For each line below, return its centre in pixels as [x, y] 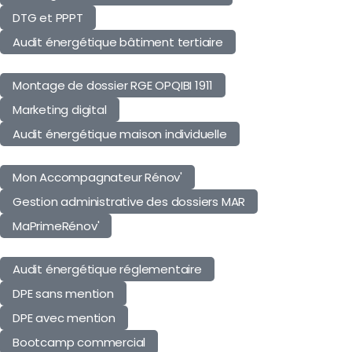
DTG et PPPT [48, 17]
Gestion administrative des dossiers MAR [129, 201]
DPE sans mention [63, 293]
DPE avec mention [64, 317]
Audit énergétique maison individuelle [120, 134]
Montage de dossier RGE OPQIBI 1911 [113, 85]
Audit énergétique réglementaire [107, 269]
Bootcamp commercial [79, 342]
